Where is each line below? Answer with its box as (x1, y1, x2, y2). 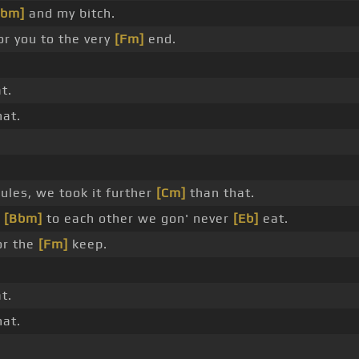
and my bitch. (25, 6, 115, 22)
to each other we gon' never (42, 211, 233, 227)
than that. (186, 185, 255, 201)
